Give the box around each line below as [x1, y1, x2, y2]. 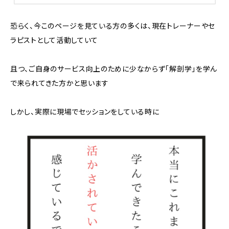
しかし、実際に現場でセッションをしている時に [10, 107, 159, 116]
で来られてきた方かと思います [10, 78, 109, 87]
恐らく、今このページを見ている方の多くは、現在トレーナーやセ [10, 21, 215, 30]
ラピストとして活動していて [10, 35, 99, 44]
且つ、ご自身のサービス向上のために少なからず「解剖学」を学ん [10, 64, 218, 73]
